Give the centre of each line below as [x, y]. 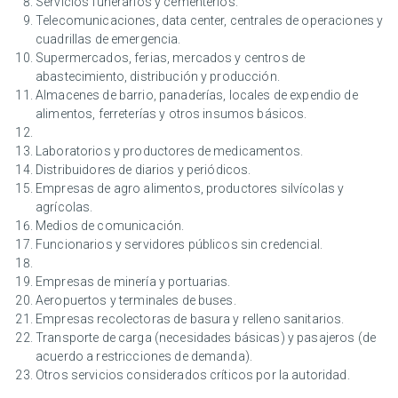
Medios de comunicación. [110, 226]
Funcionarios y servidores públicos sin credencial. [179, 245]
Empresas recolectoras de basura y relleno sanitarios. [190, 319]
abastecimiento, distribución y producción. [158, 77]
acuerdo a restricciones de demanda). [144, 357]
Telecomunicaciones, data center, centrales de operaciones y [210, 21]
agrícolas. [64, 207]
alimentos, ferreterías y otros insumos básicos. [171, 114]
